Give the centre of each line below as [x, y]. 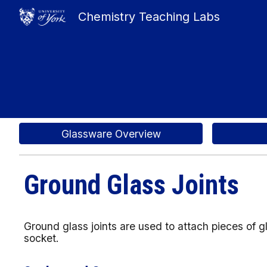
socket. [42, 238]
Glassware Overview [111, 133]
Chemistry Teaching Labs [149, 17]
